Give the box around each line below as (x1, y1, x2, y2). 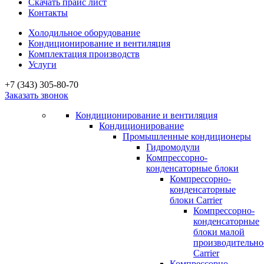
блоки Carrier (170, 194, 222, 205)
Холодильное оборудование (28, 27, 140, 38)
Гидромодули (146, 141, 200, 152)
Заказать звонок (5, 90, 68, 100)
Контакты (28, 7, 68, 18)
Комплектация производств (28, 48, 140, 59)
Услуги (28, 59, 57, 70)
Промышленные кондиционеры (123, 131, 251, 141)
